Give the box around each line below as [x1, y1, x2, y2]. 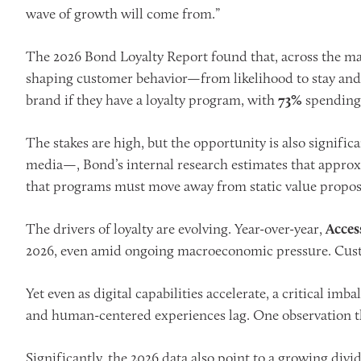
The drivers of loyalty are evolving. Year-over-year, [26, 220, 326, 238]
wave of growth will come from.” [26, 5, 220, 23]
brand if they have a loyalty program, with [26, 91, 278, 109]
